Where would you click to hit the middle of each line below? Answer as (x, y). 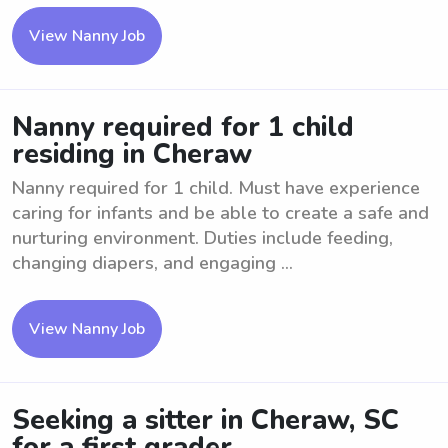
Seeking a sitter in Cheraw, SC (205, 420)
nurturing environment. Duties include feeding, (202, 238)
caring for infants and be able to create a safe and (220, 213)
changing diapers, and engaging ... (152, 263)
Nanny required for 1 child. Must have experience (216, 188)
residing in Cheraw (132, 154)
